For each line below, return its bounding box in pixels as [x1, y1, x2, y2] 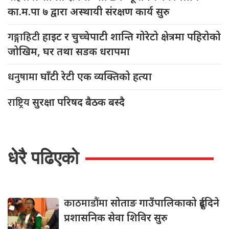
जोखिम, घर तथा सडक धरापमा [8, 44, 130, 58]
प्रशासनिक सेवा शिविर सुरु [64, 210, 168, 224]
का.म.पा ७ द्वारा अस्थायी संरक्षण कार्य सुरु [8, 4, 170, 18]
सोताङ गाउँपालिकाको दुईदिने [110, 195, 219, 210]
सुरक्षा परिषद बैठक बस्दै [32, 95, 125, 109]
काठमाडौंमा [64, 194, 110, 212]
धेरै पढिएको [8, 147, 79, 168]
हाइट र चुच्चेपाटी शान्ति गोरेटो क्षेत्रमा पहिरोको [42, 29, 221, 43]
